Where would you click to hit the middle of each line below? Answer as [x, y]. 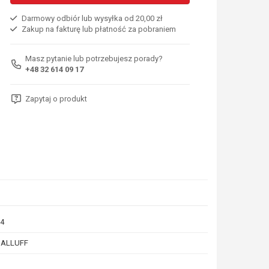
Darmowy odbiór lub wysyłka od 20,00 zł [91, 18]
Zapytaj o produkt [56, 98]
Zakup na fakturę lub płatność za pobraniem [98, 29]
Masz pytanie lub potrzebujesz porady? [94, 58]
